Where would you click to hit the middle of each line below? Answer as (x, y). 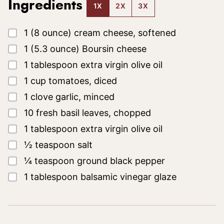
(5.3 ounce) (55, 49)
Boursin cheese (114, 49)
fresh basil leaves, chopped (93, 113)
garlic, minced (85, 97)
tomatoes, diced (83, 81)
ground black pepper (121, 161)
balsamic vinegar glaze (128, 177)
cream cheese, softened (125, 33)
